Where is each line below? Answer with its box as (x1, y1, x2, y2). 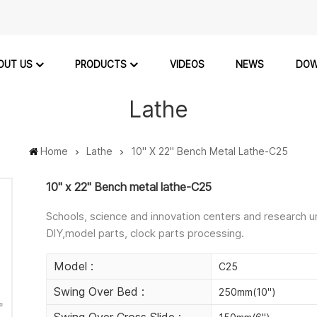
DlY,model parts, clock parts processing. (46, 226, 245, 241)
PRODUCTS (75, 58, 127, 70)
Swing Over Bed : (54, 284, 145, 299)
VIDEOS (169, 59, 204, 71)
